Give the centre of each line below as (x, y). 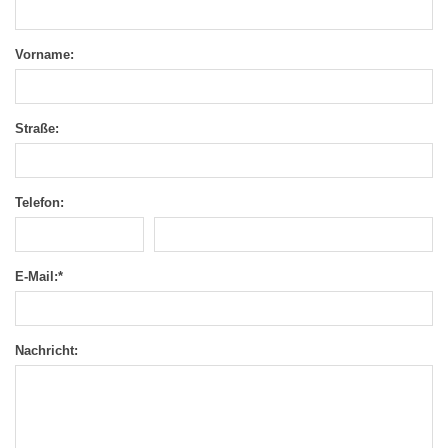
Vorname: (44, 54)
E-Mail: (36, 276)
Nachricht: (46, 350)
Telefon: (39, 202)
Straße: (37, 128)
